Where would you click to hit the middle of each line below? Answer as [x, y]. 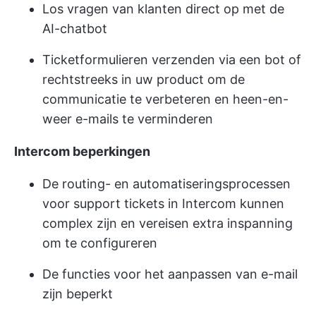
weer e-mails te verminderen [128, 119]
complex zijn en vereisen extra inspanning [168, 224]
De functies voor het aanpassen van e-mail [170, 274]
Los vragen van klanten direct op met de [163, 9]
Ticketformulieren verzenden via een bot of [172, 60]
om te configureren [100, 243]
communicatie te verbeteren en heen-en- [165, 99]
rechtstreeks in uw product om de [144, 80]
